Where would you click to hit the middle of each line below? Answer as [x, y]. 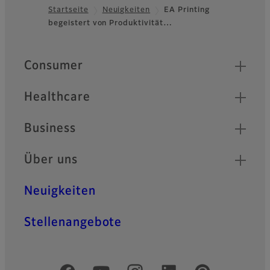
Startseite [68, 11]
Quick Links [57, 61]
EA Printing [187, 11]
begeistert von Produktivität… [110, 24]
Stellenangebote [73, 223]
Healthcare [57, 97]
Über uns [51, 160]
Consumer [54, 66]
